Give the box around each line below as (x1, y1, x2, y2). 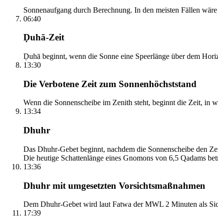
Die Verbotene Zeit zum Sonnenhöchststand (23, 78, 197, 89)
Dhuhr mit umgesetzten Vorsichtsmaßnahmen (23, 180, 205, 191)
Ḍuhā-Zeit (23, 32, 64, 43)
